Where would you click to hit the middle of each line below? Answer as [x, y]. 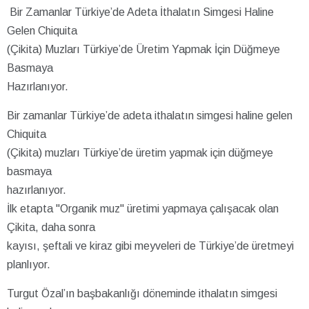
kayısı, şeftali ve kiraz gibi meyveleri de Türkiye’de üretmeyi [150, 246]
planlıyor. [29, 264]
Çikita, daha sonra [51, 227]
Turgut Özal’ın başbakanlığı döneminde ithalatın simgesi [142, 293]
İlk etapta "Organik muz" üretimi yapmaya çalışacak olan [143, 208]
